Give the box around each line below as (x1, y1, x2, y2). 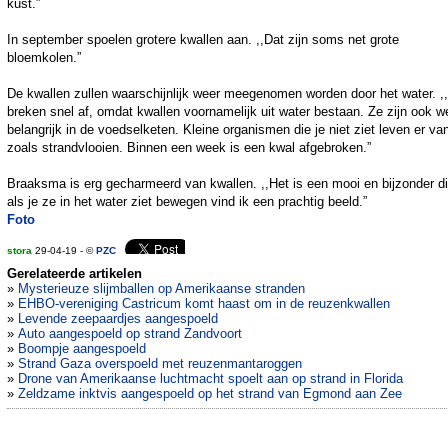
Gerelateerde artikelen (7, 266, 142, 282)
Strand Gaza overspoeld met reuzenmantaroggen (18, 356, 302, 372)
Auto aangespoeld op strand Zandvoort (18, 326, 242, 342)
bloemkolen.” (7, 50, 81, 66)
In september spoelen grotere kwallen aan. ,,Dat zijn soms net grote (7, 32, 399, 48)
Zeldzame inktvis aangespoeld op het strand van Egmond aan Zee (18, 386, 402, 402)
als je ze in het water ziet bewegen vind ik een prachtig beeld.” (7, 194, 367, 210)
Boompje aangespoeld (18, 341, 146, 357)
